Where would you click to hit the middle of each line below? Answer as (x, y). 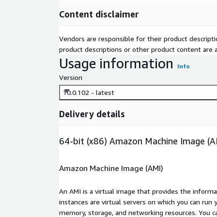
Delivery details (92, 114)
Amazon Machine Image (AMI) (111, 168)
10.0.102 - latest (89, 93)
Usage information (116, 63)
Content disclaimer (99, 14)
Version (71, 77)
